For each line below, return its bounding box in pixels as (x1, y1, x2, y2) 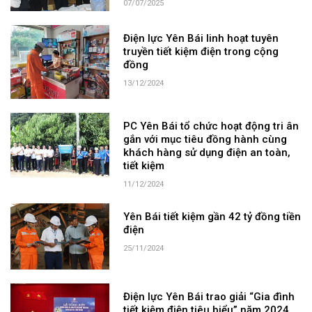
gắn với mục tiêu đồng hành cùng (123, 133, 288, 146)
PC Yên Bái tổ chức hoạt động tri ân (123, 120, 299, 133)
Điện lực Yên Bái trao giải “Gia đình (123, 290, 295, 303)
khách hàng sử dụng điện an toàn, (123, 146, 291, 159)
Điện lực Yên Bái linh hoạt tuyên (123, 31, 279, 45)
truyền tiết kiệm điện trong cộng (123, 45, 279, 58)
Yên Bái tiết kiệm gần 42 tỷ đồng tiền (123, 210, 302, 224)
